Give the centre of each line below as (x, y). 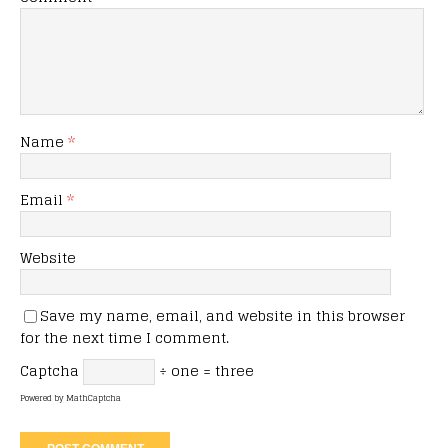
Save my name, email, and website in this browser (222, 315)
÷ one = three (204, 370)
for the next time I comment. (124, 337)
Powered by (43, 397)
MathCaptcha (93, 397)
